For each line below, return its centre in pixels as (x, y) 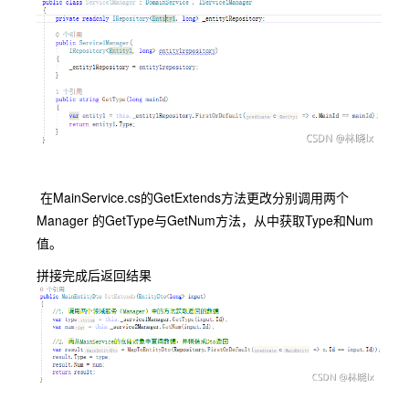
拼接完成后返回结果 (94, 274)
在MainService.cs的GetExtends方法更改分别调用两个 (193, 197)
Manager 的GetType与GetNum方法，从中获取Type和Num (205, 220)
